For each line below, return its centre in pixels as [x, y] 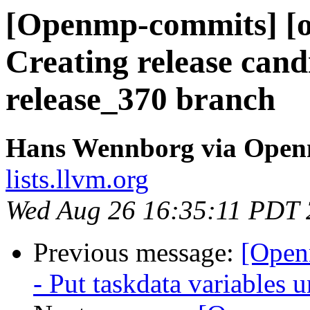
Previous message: [137, 253]
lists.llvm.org [77, 179]
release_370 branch [140, 99]
